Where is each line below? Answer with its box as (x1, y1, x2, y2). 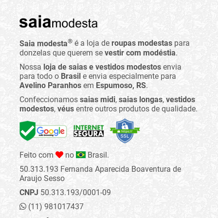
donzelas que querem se (19, 48, 105, 57)
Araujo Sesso (19, 173, 65, 183)
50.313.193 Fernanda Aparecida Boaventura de (19, 164, 181, 174)
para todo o (19, 71, 61, 81)
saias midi (80, 94, 115, 104)
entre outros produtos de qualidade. (74, 104, 198, 113)
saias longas (119, 94, 163, 104)
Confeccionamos (19, 94, 80, 104)
